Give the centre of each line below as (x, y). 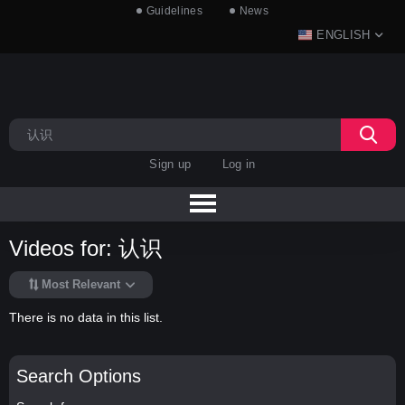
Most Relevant (81, 285)
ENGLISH (344, 35)
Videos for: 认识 (85, 249)
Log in (239, 164)
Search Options (78, 376)
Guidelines (174, 11)
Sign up (170, 164)
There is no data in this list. (86, 317)
